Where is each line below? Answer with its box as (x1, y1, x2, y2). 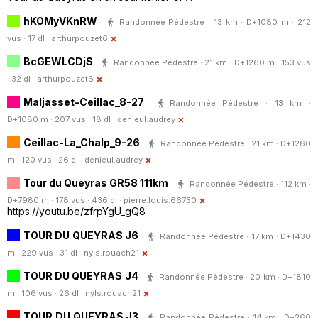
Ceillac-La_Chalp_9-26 (23, 136, 140, 148)
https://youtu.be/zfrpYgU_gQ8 (7, 205, 146, 218)
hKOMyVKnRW (23, 14, 97, 27)
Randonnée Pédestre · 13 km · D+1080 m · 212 (119, 16, 312, 27)
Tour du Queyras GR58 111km (23, 176, 169, 189)
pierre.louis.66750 (124, 195, 197, 206)
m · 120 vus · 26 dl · (7, 155, 84, 165)
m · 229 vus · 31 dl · (7, 248, 84, 258)
